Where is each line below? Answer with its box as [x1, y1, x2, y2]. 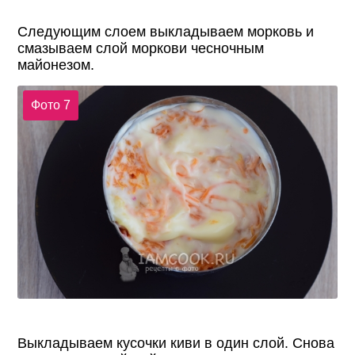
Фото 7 [30, 98, 71, 113]
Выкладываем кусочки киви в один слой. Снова [17, 334, 335, 351]
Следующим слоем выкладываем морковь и [17, 23, 315, 40]
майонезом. [17, 56, 95, 73]
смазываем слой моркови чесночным [17, 40, 265, 56]
